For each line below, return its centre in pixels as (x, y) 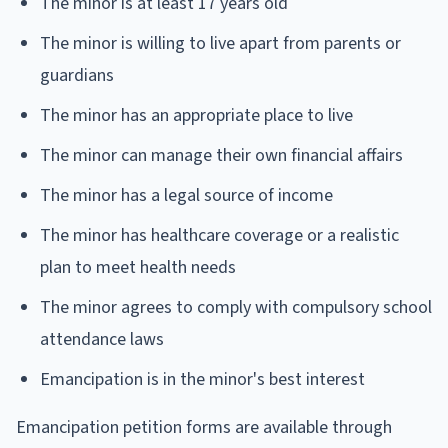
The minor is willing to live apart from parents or (220, 43)
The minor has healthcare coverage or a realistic (219, 235)
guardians (77, 75)
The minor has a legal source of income (186, 195)
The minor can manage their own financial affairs (221, 155)
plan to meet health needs (138, 267)
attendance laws (102, 339)
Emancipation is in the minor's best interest (202, 379)
